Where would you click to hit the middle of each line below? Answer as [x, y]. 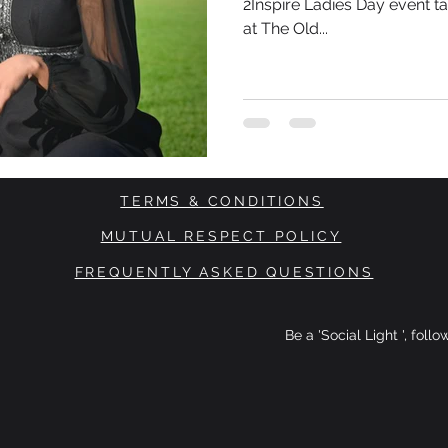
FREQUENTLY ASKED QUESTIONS [224, 272]
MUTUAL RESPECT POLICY [221, 236]
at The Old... [285, 28]
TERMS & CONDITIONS [222, 201]
